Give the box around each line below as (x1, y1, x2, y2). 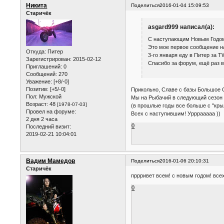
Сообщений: (26, 70, 57, 77)
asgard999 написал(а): (148, 23, 215, 31)
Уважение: (26, 78, 52, 84)
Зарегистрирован (26, 55, 70, 62)
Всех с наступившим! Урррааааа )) (131, 110, 221, 116)
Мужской (37, 93, 62, 99)
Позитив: (26, 85, 49, 92)
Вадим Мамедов (26, 157, 75, 165)
